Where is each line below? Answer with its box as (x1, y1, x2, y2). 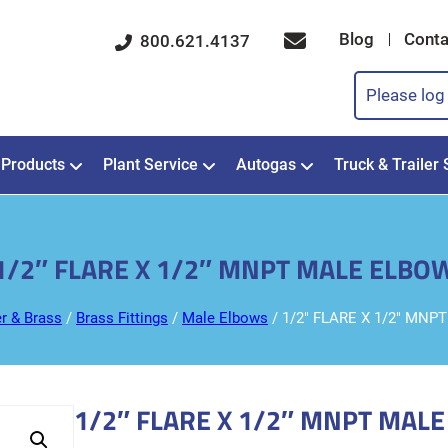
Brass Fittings (76, 309, 168, 328)
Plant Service (103, 154, 199, 174)
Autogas (236, 154, 297, 174)
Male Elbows (182, 309, 268, 328)
